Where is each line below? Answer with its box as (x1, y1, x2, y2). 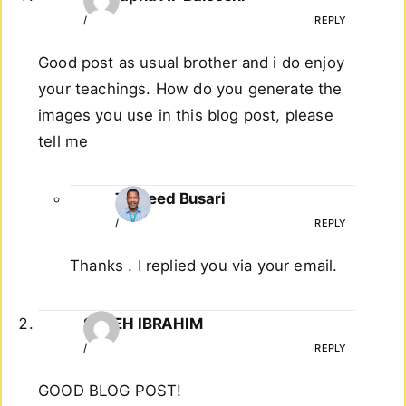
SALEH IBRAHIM (83, 314, 203, 333)
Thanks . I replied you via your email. (70, 256, 338, 275)
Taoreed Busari (115, 189, 226, 208)
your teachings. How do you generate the (38, 79, 343, 98)
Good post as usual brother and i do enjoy (38, 53, 344, 72)
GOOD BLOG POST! (38, 381, 182, 400)
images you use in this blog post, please (38, 105, 333, 124)
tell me (38, 131, 89, 150)
